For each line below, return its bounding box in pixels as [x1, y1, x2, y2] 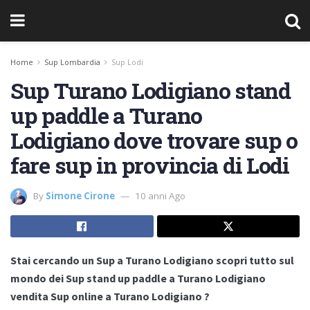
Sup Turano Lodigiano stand [10, 75, 291, 105]
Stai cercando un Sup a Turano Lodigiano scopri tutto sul [10, 253, 294, 268]
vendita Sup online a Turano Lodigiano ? [10, 289, 210, 304]
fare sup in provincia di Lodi [10, 150, 289, 180]
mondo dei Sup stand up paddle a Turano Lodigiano [10, 271, 266, 286]
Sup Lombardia [44, 57, 100, 67]
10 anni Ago [135, 189, 185, 202]
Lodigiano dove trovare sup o [10, 125, 298, 155]
